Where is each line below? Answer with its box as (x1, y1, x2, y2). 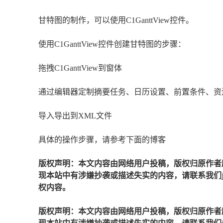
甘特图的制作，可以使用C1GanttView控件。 (38, 16, 194, 25)
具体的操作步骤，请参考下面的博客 (38, 135, 166, 144)
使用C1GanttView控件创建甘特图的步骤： (38, 40, 186, 49)
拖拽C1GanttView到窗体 (38, 64, 122, 73)
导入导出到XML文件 (38, 111, 112, 120)
